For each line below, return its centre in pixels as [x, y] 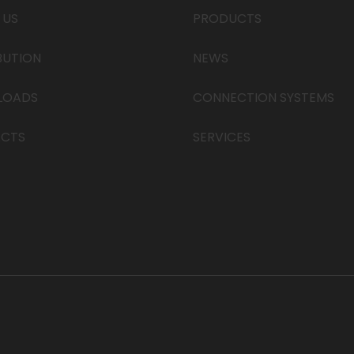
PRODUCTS [228, 18]
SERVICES [222, 137]
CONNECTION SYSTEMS [264, 97]
